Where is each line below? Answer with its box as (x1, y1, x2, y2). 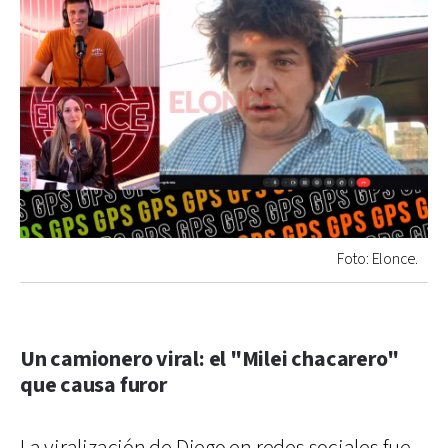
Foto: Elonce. (336, 248, 418, 270)
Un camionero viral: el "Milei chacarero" (20, 344, 400, 374)
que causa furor (20, 370, 167, 400)
